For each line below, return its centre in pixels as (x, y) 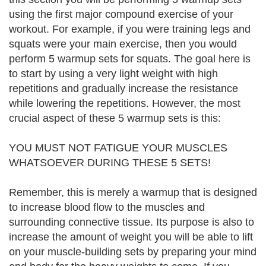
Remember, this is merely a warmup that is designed (133, 192)
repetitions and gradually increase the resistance (123, 88)
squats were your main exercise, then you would (123, 44)
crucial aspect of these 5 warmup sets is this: (115, 118)
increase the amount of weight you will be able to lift (131, 237)
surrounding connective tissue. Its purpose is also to (132, 222)
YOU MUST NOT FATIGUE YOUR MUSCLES (118, 148)
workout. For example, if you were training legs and (130, 29)
